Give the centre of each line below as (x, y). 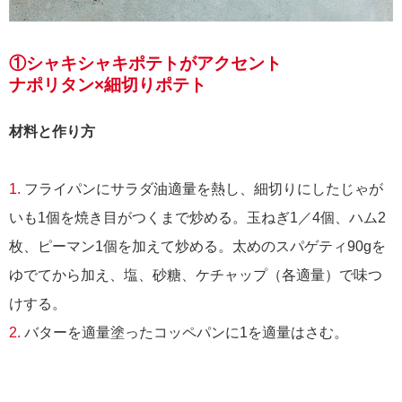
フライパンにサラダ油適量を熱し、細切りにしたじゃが (204, 189)
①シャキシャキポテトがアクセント (145, 64)
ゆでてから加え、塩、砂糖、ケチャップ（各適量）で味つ (196, 275)
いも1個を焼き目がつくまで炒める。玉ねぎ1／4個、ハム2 (197, 218)
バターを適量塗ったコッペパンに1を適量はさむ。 (184, 333)
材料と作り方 (52, 132)
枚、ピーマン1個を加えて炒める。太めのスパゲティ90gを (197, 247)
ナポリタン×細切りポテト (108, 85)
